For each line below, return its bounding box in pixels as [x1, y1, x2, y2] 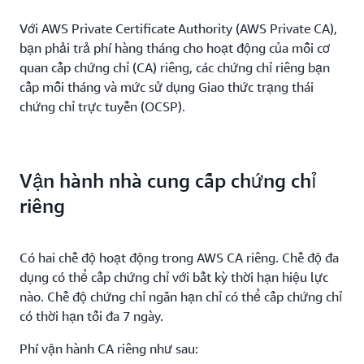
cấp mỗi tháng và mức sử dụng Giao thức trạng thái [19, 79, 314, 95]
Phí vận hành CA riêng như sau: [19, 340, 198, 357]
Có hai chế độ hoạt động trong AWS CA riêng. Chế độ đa [19, 249, 339, 266]
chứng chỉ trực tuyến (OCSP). [19, 98, 185, 115]
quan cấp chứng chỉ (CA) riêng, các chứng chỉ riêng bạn [19, 59, 330, 76]
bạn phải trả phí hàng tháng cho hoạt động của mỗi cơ [19, 40, 330, 56]
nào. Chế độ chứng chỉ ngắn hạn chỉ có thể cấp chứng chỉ [19, 288, 342, 305]
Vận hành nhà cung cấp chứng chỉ [19, 169, 317, 192]
